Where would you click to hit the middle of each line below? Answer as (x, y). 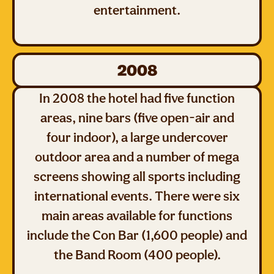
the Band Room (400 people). (137, 254)
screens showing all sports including (137, 176)
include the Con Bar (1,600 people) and (137, 235)
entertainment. (137, 10)
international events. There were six (137, 196)
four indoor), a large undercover (137, 137)
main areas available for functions (137, 215)
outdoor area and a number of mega (137, 157)
